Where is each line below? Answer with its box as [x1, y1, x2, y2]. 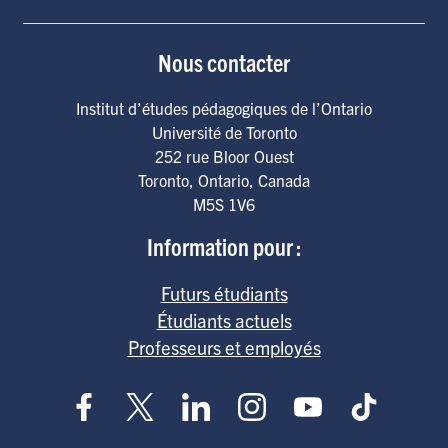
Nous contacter [158, 47, 290, 77]
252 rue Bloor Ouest [154, 146, 294, 166]
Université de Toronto [151, 122, 297, 142]
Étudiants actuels [156, 308, 292, 332]
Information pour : [146, 231, 302, 261]
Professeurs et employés [127, 335, 321, 359]
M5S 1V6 [193, 194, 255, 214]
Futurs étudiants [160, 281, 288, 305]
